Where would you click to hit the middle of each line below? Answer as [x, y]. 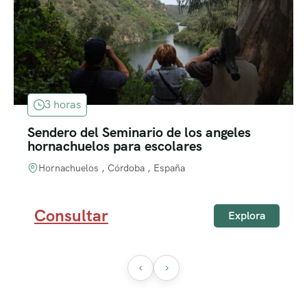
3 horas [63, 105]
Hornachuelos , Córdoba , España [112, 168]
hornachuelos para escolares [115, 146]
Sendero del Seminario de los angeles [139, 133]
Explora [247, 216]
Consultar [71, 216]
